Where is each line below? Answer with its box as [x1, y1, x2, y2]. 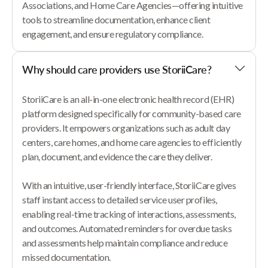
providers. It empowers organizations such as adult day [22, 122, 230, 133]
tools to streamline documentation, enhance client [22, 14, 211, 25]
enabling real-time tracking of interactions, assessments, [22, 208, 236, 220]
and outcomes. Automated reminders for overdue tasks [22, 223, 232, 234]
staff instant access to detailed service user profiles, [22, 194, 217, 205]
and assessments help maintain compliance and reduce [22, 237, 228, 248]
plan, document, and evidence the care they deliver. [22, 151, 212, 162]
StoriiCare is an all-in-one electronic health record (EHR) [22, 93, 234, 105]
